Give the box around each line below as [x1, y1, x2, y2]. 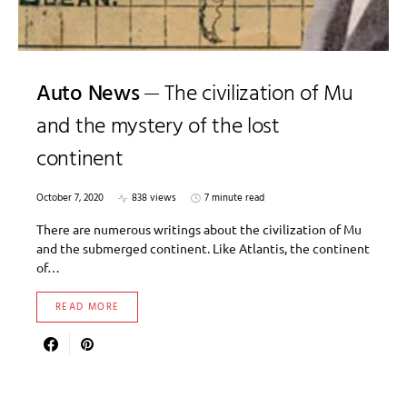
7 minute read [204, 190, 264, 206]
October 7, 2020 [36, 190, 104, 206]
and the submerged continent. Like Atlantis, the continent [36, 240, 370, 256]
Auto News [36, 77, 140, 112]
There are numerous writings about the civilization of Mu [36, 221, 362, 237]
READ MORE [55, 299, 120, 315]
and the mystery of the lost [36, 110, 280, 144]
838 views [132, 190, 176, 206]
